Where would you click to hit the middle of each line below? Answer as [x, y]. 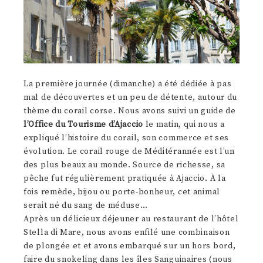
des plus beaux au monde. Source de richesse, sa [124, 165]
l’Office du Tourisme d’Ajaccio [83, 125]
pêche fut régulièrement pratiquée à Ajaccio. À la [125, 179]
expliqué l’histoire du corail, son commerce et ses [127, 138]
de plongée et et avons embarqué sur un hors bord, [130, 246]
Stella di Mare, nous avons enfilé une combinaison [127, 233]
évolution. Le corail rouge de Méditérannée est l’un [129, 152]
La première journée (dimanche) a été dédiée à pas [128, 84]
